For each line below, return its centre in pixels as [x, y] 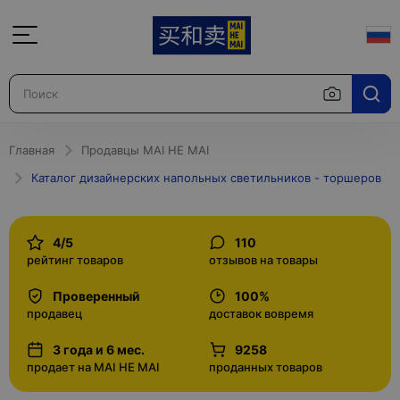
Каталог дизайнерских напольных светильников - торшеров [206, 178]
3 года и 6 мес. [99, 349]
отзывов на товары [263, 260]
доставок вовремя [261, 313]
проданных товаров [266, 367]
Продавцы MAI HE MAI [145, 150]
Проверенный [96, 296]
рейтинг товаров [75, 260]
